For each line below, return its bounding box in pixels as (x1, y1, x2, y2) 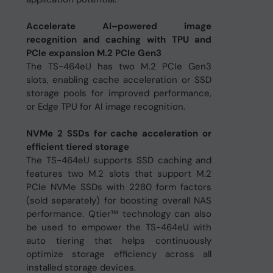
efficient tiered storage (26, 141, 129, 153)
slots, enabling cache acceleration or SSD (26, 74, 212, 86)
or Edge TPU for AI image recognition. (26, 101, 185, 113)
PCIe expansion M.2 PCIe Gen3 (26, 47, 161, 59)
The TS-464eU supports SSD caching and (26, 154, 212, 166)
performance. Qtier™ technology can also (26, 208, 212, 220)
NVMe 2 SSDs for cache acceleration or (26, 127, 212, 140)
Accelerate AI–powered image (26, 20, 212, 32)
